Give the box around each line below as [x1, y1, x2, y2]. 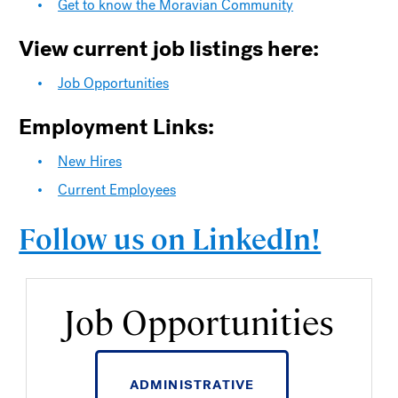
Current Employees [58, 179, 177, 199]
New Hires [58, 152, 123, 171]
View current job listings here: [19, 34, 320, 65]
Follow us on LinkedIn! [19, 218, 322, 256]
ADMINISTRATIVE [129, 375, 255, 394]
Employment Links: [19, 112, 215, 143]
